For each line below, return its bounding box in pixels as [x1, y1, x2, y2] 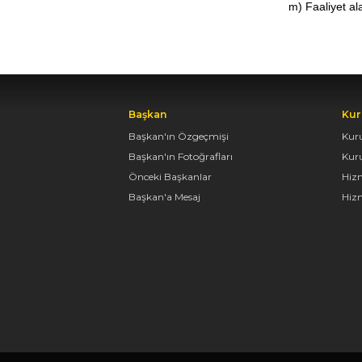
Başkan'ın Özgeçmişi [128, 130, 229, 143]
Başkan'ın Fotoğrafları [128, 150, 234, 163]
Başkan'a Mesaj [128, 191, 201, 204]
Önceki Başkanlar [128, 170, 213, 183]
